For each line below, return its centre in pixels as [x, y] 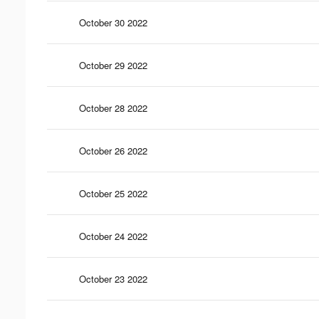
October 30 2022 [113, 22]
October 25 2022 [113, 193]
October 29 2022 [113, 65]
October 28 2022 [113, 108]
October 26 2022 [113, 150]
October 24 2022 [113, 236]
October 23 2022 [113, 278]
